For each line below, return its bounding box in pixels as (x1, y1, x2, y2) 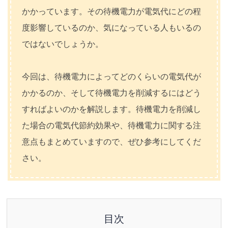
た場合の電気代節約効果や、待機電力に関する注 (21, 121, 201, 130)
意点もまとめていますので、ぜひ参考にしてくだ (21, 137, 201, 146)
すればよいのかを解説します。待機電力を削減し (21, 104, 201, 113)
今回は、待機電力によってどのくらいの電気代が (21, 72, 201, 81)
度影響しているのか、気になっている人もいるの (21, 23, 201, 32)
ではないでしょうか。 (21, 39, 103, 48)
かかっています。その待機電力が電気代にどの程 (21, 7, 201, 16)
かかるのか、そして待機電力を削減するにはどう (21, 88, 201, 97)
